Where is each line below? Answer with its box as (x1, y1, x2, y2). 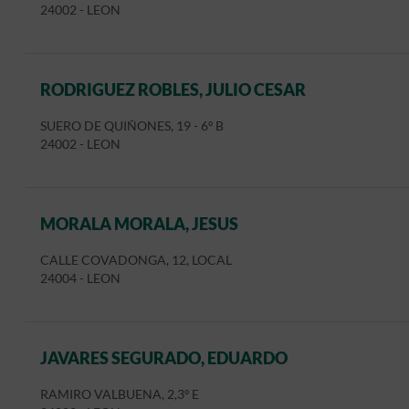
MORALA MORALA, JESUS (40, 214, 238, 234)
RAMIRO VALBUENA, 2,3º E (40, 387, 199, 402)
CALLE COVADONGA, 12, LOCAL (40, 253, 232, 267)
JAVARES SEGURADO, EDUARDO (40, 348, 288, 368)
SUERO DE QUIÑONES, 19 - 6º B (40, 119, 224, 133)
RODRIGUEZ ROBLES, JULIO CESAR (40, 79, 306, 100)
